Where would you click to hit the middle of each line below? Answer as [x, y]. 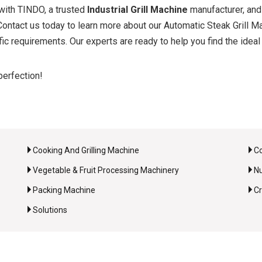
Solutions [50, 210]
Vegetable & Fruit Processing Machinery [106, 170]
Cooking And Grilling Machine [86, 150]
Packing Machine [64, 190]
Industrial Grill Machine [137, 10]
